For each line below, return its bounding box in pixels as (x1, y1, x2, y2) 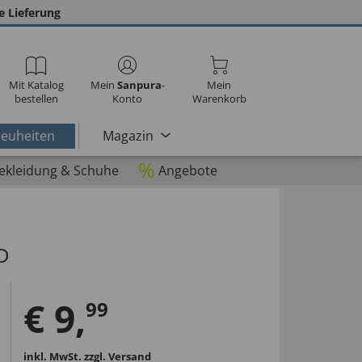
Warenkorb (192, 91, 246, 106)
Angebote (158, 162, 217, 179)
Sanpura (116, 78, 162, 92)
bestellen (14, 91, 58, 106)
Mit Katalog (8, 78, 64, 92)
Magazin (102, 126, 154, 145)
